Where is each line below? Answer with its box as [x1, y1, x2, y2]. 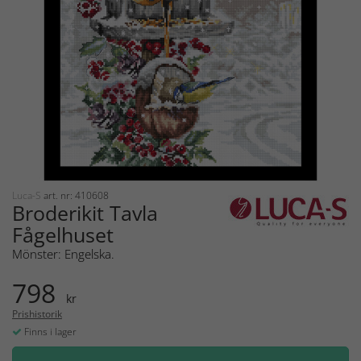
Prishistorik [12, 306, 62, 321]
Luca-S [12, 188, 44, 202]
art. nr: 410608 [44, 188, 109, 202]
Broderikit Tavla [12, 198, 158, 226]
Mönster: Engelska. [12, 245, 114, 262]
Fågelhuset [12, 220, 114, 248]
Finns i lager [22, 324, 77, 338]
